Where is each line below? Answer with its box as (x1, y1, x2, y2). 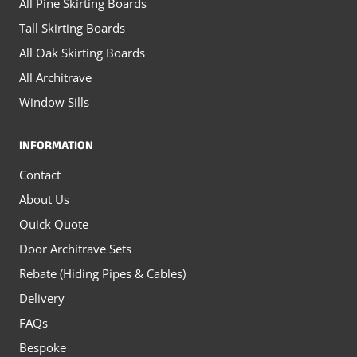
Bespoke (19, 339, 66, 355)
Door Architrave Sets (19, 240, 131, 257)
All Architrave (19, 69, 92, 85)
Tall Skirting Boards (19, 20, 125, 36)
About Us (19, 190, 69, 207)
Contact (19, 166, 61, 182)
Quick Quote (19, 215, 88, 232)
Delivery (19, 289, 65, 306)
